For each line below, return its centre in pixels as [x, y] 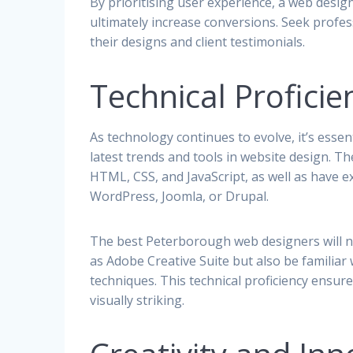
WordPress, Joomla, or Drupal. [180, 196]
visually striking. [137, 300]
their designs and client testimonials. [198, 41]
